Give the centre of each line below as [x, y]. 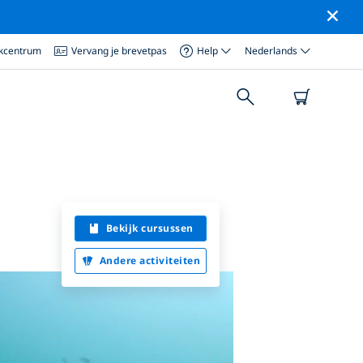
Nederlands [271, 51]
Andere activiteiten [149, 260]
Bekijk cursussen [149, 228]
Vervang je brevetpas [119, 51]
